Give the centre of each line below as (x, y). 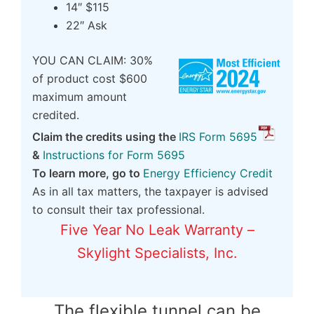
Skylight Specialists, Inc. (157, 253)
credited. (56, 115)
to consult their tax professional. (118, 210)
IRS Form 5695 (218, 137)
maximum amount (80, 97)
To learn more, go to (88, 173)
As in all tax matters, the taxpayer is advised (150, 192)
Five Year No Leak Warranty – (157, 230)
